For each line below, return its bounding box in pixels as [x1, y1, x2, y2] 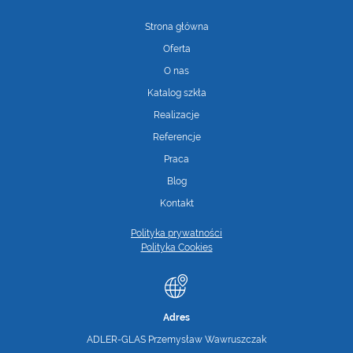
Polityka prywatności [131, 228, 222, 239]
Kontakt [159, 198, 194, 209]
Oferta [162, 43, 191, 54]
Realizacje [154, 110, 199, 121]
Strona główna [144, 21, 209, 32]
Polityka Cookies [140, 242, 213, 253]
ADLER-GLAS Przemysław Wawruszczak [87, 334, 266, 345]
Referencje [152, 132, 201, 143]
